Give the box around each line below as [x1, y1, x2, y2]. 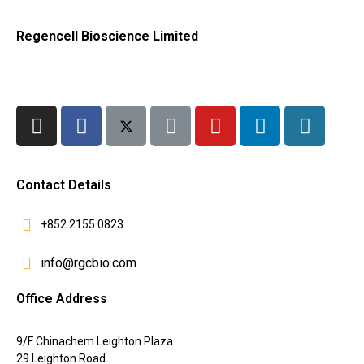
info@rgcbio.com [41, 255, 136, 271]
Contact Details [16, 177, 111, 193]
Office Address [16, 291, 107, 307]
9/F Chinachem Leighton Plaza [16, 335, 173, 349]
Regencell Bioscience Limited [16, 28, 198, 45]
